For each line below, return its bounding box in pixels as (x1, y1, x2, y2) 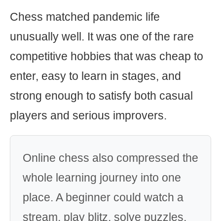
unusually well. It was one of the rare (10, 30, 194, 43)
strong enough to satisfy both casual (10, 89, 193, 102)
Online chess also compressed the (23, 151, 198, 164)
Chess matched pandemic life (10, 10, 160, 23)
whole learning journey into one (23, 171, 181, 184)
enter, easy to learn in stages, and (10, 70, 181, 82)
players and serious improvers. (10, 109, 167, 122)
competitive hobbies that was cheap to (10, 50, 203, 63)
